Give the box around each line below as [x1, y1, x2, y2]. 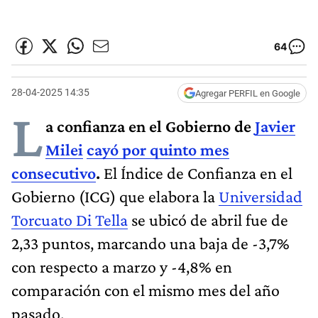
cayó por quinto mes [87, 139, 229, 159]
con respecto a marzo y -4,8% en [11, 256, 232, 276]
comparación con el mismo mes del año [11, 280, 280, 300]
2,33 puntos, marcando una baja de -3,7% [11, 233, 290, 253]
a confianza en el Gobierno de [45, 116, 255, 136]
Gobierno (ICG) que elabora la [11, 186, 219, 206]
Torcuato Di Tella [11, 209, 128, 229]
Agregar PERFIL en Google [195, 87, 300, 99]
